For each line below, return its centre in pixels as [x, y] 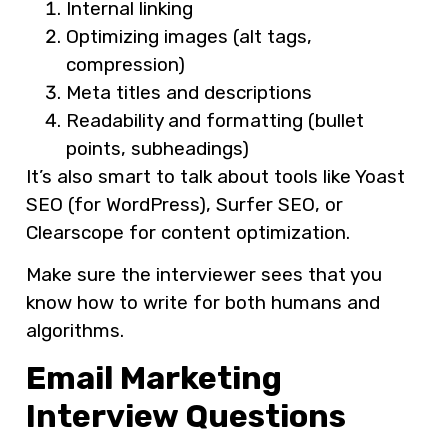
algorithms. [75, 331]
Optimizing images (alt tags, [189, 36]
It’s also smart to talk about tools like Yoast [215, 176]
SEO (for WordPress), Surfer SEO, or [184, 204]
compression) [125, 64]
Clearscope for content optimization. [188, 232]
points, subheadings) [157, 148]
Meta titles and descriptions [189, 92]
